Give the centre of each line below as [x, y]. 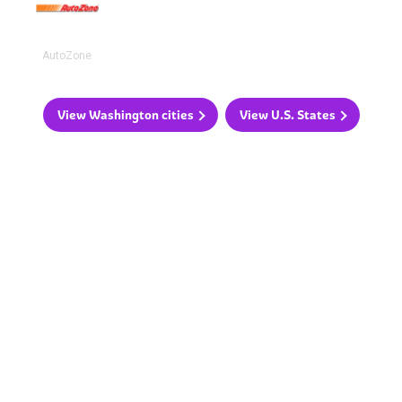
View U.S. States [287, 115]
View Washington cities [125, 115]
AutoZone [67, 56]
